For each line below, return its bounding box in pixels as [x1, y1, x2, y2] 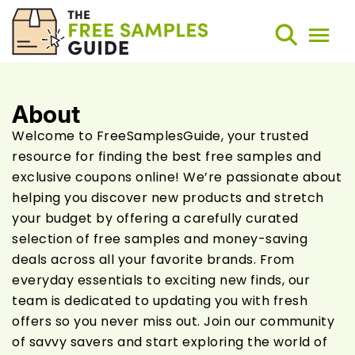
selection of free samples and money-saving [12, 230, 308, 249]
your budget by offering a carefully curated [12, 209, 299, 228]
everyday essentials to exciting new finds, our [12, 271, 311, 290]
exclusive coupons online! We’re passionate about [12, 168, 342, 187]
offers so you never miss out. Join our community [12, 312, 335, 331]
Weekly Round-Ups [101, 158, 254, 178]
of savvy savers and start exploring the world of [12, 333, 328, 352]
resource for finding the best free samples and [12, 147, 322, 166]
